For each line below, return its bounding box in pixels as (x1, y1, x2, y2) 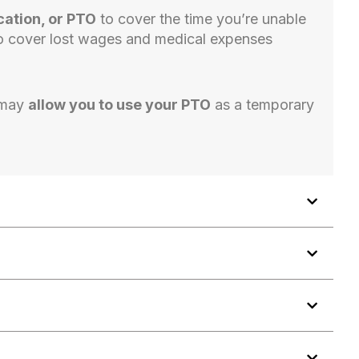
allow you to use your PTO (28, 95, 211, 113)
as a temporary (211, 95, 314, 113)
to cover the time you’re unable (96, 10, 306, 28)
